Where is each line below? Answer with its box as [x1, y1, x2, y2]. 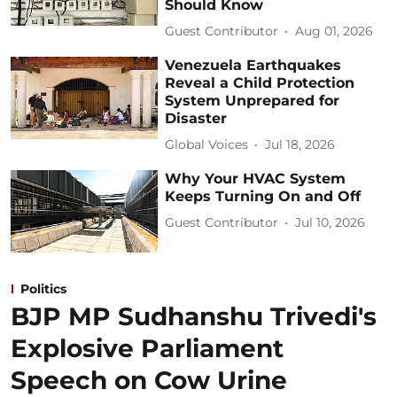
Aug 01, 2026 [295, 23, 374, 39]
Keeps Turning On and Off [165, 187, 362, 205]
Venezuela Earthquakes [165, 56, 342, 74]
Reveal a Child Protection [165, 74, 355, 91]
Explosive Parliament [11, 333, 284, 364]
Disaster [165, 109, 228, 127]
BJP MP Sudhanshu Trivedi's [11, 301, 377, 332]
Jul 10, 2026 [295, 214, 366, 230]
